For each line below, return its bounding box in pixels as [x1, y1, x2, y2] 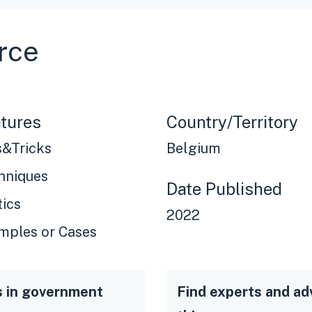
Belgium [166, 140, 221, 157]
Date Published [166, 179, 282, 199]
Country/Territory [166, 112, 298, 132]
